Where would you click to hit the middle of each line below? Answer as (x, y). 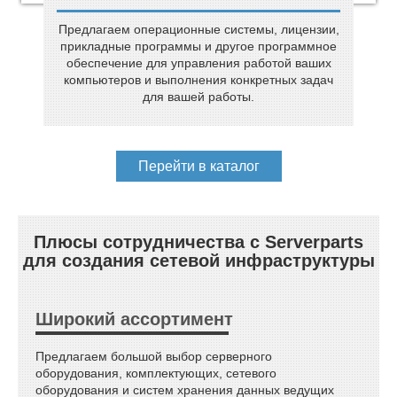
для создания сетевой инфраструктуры (198, 260)
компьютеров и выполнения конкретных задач (198, 79)
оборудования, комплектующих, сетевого (156, 373)
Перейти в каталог (198, 166)
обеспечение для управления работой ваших (198, 62)
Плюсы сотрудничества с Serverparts (198, 241)
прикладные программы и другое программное (198, 46)
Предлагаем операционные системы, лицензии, (198, 29)
